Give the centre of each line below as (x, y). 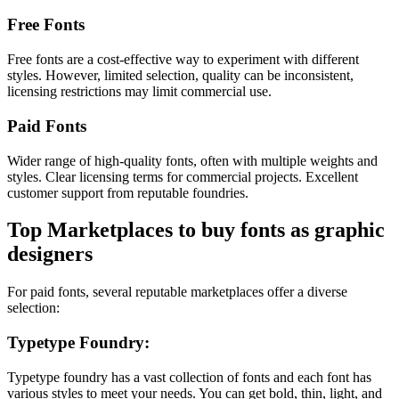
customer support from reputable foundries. (128, 192)
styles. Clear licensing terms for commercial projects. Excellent (183, 176)
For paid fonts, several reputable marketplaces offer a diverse (177, 292)
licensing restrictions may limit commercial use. (139, 92)
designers (50, 254)
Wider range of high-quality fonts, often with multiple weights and (192, 160)
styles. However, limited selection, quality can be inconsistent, (180, 76)
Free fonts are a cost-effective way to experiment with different (183, 60)
